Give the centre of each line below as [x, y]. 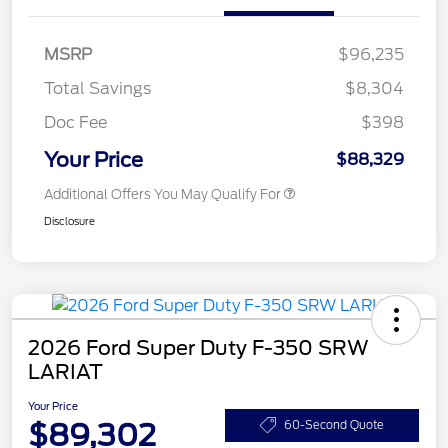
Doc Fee [75, 123]
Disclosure [69, 221]
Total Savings [97, 89]
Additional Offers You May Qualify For [162, 195]
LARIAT [65, 372]
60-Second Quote [334, 424]
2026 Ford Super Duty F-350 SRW [198, 348]
